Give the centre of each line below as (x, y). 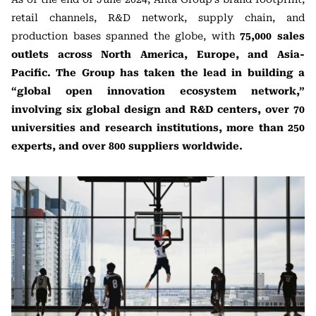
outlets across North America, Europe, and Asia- (158, 54)
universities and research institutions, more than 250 (158, 127)
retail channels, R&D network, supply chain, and (158, 17)
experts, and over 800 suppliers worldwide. (127, 146)
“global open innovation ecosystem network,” (158, 91)
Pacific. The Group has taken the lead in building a (158, 72)
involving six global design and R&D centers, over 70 (158, 109)
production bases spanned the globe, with (126, 36)
